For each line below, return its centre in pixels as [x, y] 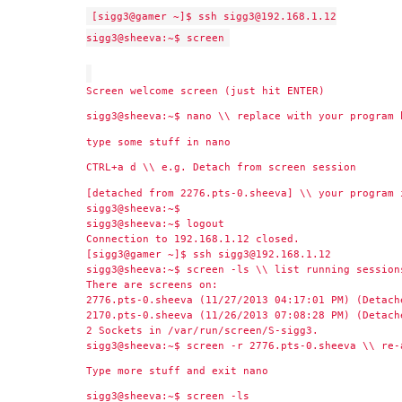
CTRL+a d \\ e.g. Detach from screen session [221, 167]
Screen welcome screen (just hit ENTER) [205, 91]
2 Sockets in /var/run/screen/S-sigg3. [202, 330]
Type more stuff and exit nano [177, 370]
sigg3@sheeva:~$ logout [155, 223]
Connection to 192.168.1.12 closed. [193, 238]
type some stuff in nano [158, 141]
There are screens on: [152, 284]
